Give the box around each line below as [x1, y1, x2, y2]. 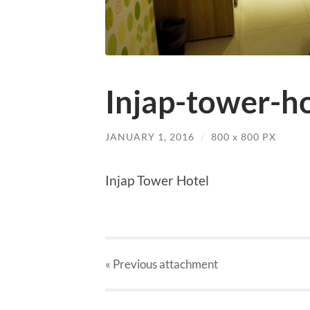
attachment [157, 257, 218, 272]
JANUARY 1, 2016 [105, 131, 194, 143]
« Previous [105, 257, 157, 272]
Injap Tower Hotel [105, 172, 209, 188]
